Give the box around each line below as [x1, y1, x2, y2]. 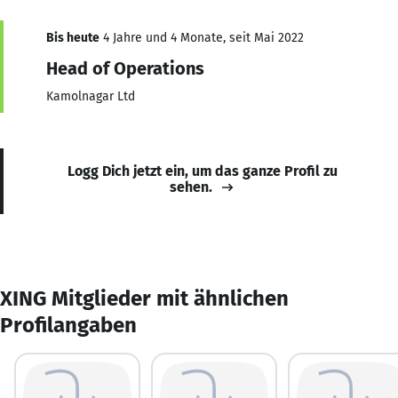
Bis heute [46, 29, 99, 45]
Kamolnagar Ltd [46, 88, 135, 104]
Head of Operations [46, 57, 204, 79]
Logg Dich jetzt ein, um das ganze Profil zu [68, 162, 338, 179]
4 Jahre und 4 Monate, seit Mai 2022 [99, 29, 304, 45]
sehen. [170, 178, 212, 195]
